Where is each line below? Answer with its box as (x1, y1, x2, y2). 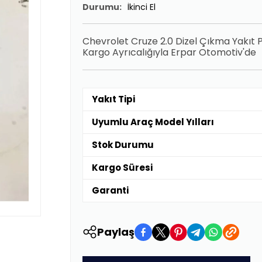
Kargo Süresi (91, 161, 153, 174)
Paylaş (96, 225, 135, 240)
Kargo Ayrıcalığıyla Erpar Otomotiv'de (82, 45, 256, 59)
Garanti (91, 184, 129, 196)
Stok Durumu (91, 138, 154, 151)
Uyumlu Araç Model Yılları (91, 115, 214, 128)
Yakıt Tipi (91, 92, 135, 105)
